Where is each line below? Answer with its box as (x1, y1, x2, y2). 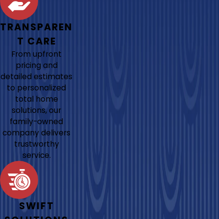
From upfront (11, 48, 62, 59)
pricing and (15, 60, 58, 70)
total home (15, 93, 58, 104)
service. (22, 150, 51, 160)
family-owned (10, 116, 64, 127)
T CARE (17, 34, 56, 48)
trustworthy (14, 138, 59, 149)
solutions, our (12, 105, 62, 115)
